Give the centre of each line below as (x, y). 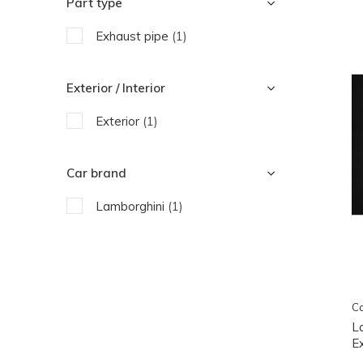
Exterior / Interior (116, 88)
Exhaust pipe (134, 36)
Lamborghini (132, 206)
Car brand (96, 173)
